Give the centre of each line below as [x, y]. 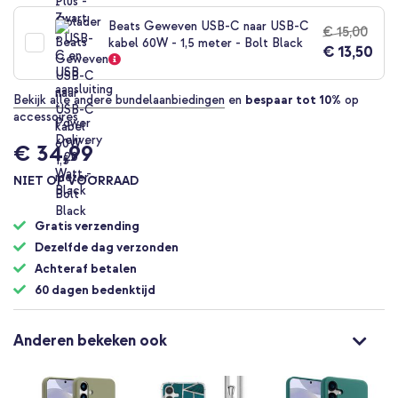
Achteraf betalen [86, 268]
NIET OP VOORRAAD [76, 180]
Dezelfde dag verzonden [107, 247]
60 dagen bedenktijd [95, 290]
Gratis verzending [87, 226]
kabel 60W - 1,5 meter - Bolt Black [206, 43]
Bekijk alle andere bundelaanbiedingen [119, 99]
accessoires [46, 116]
